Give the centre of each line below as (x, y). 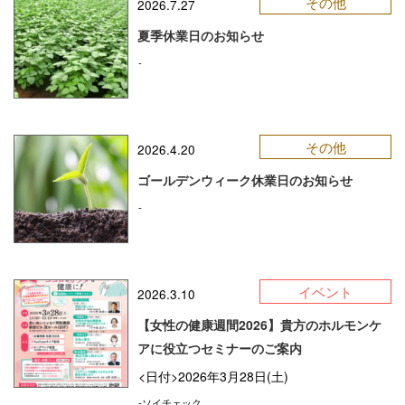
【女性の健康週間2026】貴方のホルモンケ (260, 325)
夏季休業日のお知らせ (201, 35)
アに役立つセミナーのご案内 (220, 348)
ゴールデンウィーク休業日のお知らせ (245, 179)
